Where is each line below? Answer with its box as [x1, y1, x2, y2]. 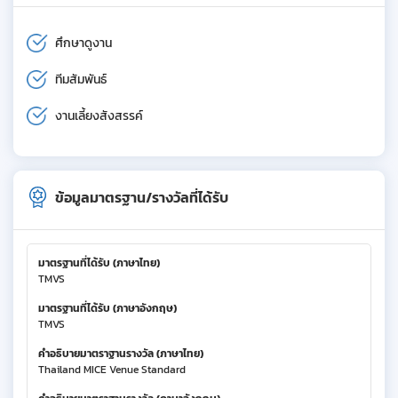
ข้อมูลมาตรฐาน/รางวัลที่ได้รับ [55, 186, 228, 208]
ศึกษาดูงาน [55, 33, 112, 52]
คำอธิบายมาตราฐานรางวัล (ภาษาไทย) [38, 345, 203, 362]
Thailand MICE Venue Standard [38, 361, 186, 378]
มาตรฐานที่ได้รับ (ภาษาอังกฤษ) [38, 299, 177, 316]
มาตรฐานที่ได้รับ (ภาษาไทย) [38, 254, 160, 271]
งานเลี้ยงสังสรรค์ [55, 106, 143, 125]
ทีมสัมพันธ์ [55, 69, 107, 89]
